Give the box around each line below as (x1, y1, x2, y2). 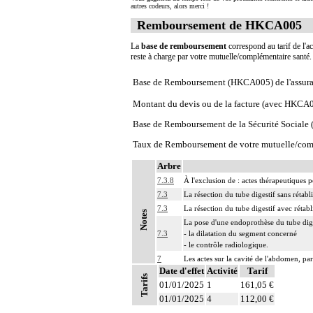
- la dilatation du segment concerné (184, 229, 297, 238)
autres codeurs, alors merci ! (131, 1, 209, 10)
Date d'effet (159, 265, 204, 277)
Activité (207, 265, 238, 277)
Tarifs (139, 273, 150, 298)
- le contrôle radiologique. (184, 240, 268, 249)
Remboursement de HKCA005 (137, 18, 302, 33)
